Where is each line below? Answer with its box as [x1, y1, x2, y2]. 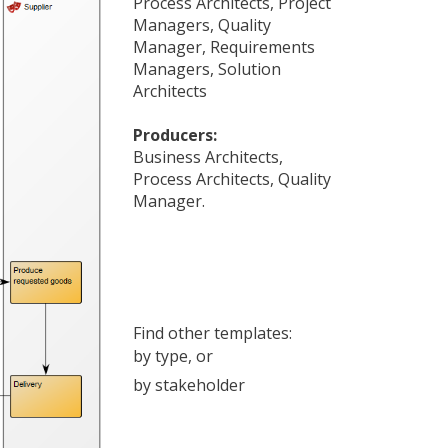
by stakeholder [133, 374, 245, 396]
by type [133, 345, 188, 367]
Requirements [210, 36, 315, 58]
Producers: [133, 124, 217, 146]
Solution [218, 58, 281, 80]
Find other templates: [133, 322, 292, 344]
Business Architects [133, 146, 279, 168]
